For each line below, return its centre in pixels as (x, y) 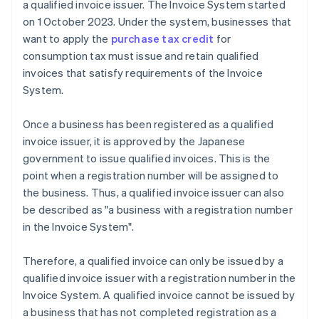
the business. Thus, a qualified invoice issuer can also (154, 193)
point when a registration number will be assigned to (151, 176)
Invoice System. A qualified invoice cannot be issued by (159, 295)
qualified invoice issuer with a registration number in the (159, 278)
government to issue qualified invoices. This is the (147, 158)
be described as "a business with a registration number (158, 210)
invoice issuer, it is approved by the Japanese (134, 141)
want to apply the (67, 39)
